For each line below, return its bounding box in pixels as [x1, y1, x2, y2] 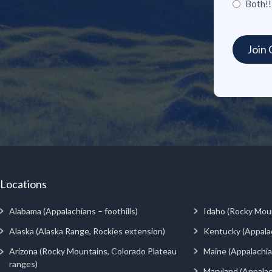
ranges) [8, 258, 38, 269]
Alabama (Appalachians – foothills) [9, 205, 138, 216]
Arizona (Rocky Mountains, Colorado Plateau [8, 245, 177, 256]
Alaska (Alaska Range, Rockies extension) [9, 225, 165, 236]
